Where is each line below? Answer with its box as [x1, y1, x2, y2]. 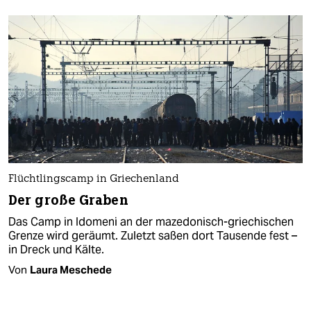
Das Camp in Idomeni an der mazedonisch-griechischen [8, 214, 294, 229]
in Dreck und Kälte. [8, 242, 104, 257]
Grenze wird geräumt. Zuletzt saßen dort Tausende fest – [8, 228, 297, 243]
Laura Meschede [30, 262, 112, 276]
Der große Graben [8, 191, 128, 209]
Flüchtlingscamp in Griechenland [8, 174, 179, 185]
